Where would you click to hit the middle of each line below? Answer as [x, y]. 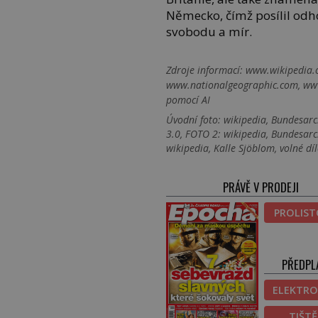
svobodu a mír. [209, 32]
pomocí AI [188, 100]
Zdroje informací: [205, 70]
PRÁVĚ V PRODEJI [261, 187]
